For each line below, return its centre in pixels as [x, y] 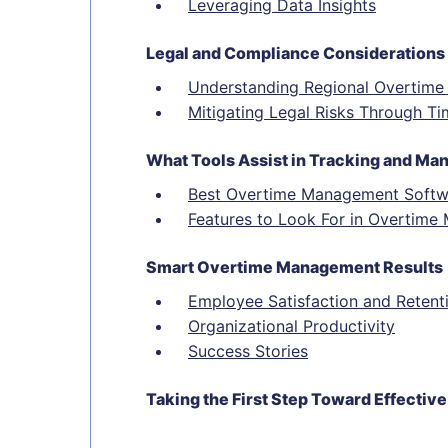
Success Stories [248, 351]
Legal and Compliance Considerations [295, 53]
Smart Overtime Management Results [294, 267]
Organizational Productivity [291, 326]
